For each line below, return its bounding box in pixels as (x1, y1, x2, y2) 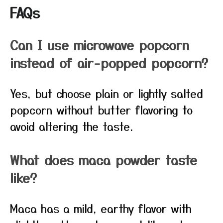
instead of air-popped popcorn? (10, 53, 208, 72)
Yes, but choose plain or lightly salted (10, 85, 203, 101)
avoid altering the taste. (10, 118, 133, 134)
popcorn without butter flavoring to (10, 102, 193, 117)
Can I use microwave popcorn (10, 35, 189, 54)
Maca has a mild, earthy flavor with (10, 200, 192, 216)
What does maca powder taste (10, 150, 197, 169)
